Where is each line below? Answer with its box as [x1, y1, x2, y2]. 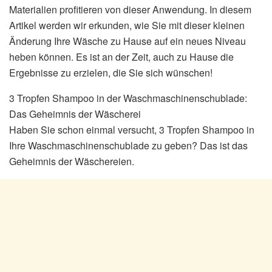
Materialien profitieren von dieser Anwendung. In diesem [9, 2, 251, 16]
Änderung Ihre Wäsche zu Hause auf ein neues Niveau [9, 33, 246, 48]
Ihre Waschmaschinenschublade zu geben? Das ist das [9, 138, 248, 152]
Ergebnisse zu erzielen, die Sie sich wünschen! [9, 65, 212, 80]
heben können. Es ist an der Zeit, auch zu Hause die [9, 49, 234, 64]
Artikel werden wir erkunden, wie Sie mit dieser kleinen [9, 18, 245, 32]
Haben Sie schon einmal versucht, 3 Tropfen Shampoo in [9, 122, 254, 137]
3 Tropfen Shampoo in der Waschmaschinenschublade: [9, 90, 247, 105]
